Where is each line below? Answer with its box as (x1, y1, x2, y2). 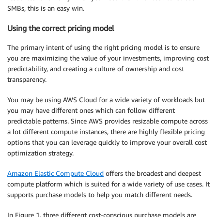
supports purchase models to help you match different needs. (7, 190, 192, 199)
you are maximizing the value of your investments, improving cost (7, 53, 209, 62)
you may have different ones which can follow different (7, 106, 175, 114)
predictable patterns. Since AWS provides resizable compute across (7, 116, 208, 125)
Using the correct (7, 23, 67, 33)
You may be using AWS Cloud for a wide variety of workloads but (7, 95, 205, 104)
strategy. (46, 148, 74, 157)
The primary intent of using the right (7, 43, 121, 51)
